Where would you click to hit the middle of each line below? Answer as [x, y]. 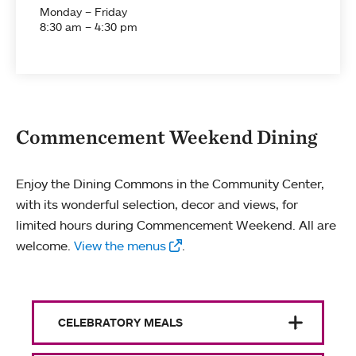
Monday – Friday [83, 12]
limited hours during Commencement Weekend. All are [176, 225]
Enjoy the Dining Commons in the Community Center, [170, 184]
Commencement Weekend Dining [166, 137]
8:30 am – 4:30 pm [89, 27]
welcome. [45, 246]
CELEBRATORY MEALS [120, 322]
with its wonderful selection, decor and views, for [157, 204]
